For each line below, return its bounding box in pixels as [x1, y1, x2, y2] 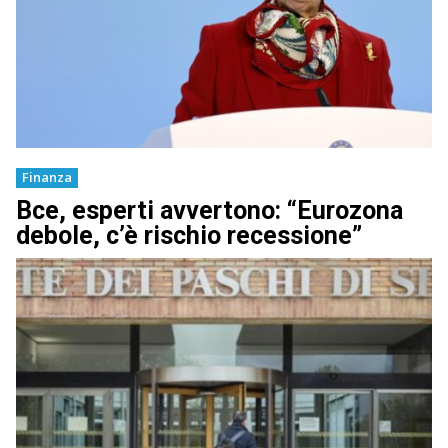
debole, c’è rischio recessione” [16, 221, 362, 251]
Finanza [22, 168, 72, 187]
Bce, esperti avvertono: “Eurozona [16, 196, 403, 226]
